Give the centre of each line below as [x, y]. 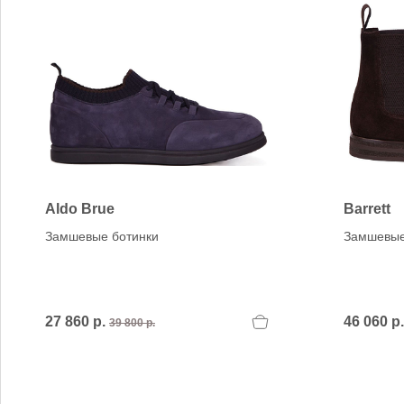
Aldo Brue [80, 209]
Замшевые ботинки [102, 236]
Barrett [367, 209]
